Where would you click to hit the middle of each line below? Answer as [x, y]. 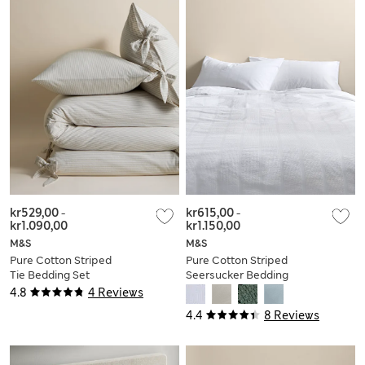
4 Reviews [116, 292]
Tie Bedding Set [50, 275]
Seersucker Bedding [237, 275]
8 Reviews [292, 315]
